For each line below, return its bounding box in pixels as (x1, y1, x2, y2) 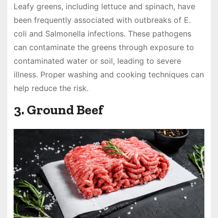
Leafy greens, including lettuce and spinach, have (13, 1, 195, 11)
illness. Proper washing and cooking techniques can (13, 69, 204, 79)
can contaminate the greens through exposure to (13, 42, 194, 52)
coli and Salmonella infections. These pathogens (13, 28, 191, 38)
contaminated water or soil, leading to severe (13, 55, 181, 66)
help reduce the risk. (13, 83, 89, 93)
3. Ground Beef (13, 101, 103, 118)
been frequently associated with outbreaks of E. (13, 15, 191, 25)
